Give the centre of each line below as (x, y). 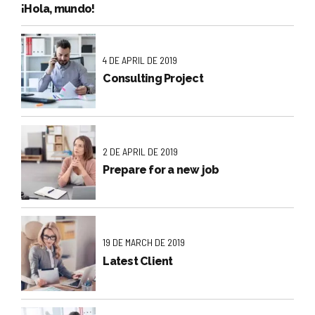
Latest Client (138, 261)
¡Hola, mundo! (58, 9)
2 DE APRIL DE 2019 (141, 151)
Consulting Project (153, 79)
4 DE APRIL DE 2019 (140, 60)
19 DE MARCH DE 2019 (144, 243)
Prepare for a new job (161, 169)
